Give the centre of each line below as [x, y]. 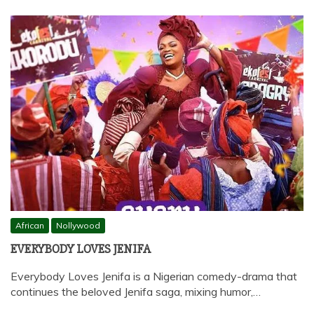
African [30, 226]
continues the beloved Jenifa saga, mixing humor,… [136, 292]
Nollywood [78, 226]
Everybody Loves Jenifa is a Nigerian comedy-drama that [154, 277]
